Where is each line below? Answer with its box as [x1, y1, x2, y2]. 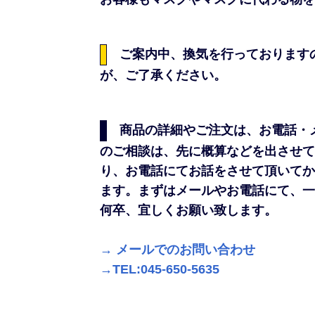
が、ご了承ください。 [100, 68, 226, 83]
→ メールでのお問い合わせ [100, 243, 255, 257]
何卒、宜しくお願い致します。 [100, 203, 277, 218]
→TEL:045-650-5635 [100, 262, 219, 277]
